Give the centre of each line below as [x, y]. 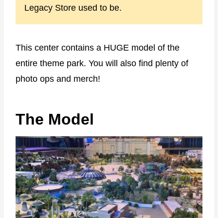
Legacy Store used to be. [73, 8]
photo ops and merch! [58, 79]
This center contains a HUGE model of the [98, 47]
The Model [55, 119]
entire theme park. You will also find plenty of [102, 63]
